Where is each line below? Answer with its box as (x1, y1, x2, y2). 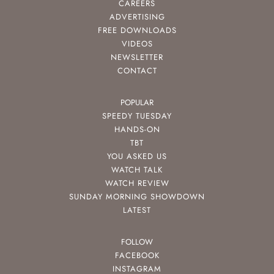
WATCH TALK (111, 164, 163, 176)
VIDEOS (121, 38, 153, 50)
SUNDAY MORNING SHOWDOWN (69, 191, 205, 203)
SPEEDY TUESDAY (102, 110, 172, 122)
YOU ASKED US (107, 150, 167, 163)
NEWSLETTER (111, 51, 163, 64)
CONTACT (117, 65, 157, 77)
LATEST (123, 204, 151, 217)
